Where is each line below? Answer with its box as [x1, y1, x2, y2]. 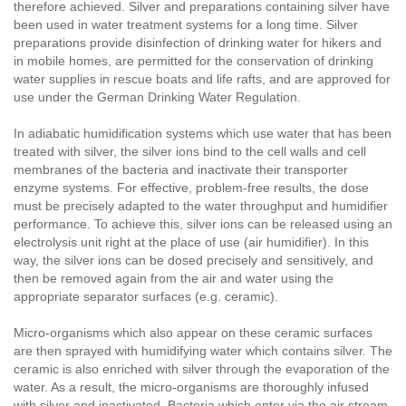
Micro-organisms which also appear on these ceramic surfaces [14, 325, 372, 341]
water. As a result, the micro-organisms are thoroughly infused [14, 380, 369, 395]
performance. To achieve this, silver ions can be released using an [14, 217, 392, 232]
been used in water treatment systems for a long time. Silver [14, 17, 358, 33]
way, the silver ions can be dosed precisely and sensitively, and [14, 253, 373, 268]
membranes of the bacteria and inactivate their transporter [14, 162, 348, 178]
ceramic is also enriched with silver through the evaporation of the [14, 362, 390, 377]
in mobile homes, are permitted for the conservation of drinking [14, 53, 373, 69]
